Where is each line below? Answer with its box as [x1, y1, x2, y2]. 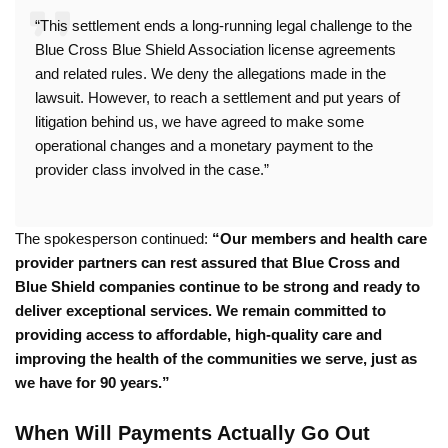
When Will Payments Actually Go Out [15, 421, 370, 444]
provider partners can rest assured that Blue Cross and [15, 253, 400, 271]
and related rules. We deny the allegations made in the [35, 64, 386, 82]
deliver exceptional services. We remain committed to [15, 301, 386, 319]
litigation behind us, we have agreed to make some [35, 112, 364, 130]
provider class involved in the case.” [35, 160, 269, 178]
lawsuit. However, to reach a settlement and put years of [35, 88, 400, 106]
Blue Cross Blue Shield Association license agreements [35, 40, 396, 58]
